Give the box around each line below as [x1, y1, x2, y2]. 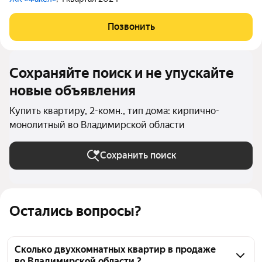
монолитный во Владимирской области [9, 119, 185, 130]
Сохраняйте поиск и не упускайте [9, 65, 234, 81]
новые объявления [9, 82, 136, 99]
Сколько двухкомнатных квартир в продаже [15, 244, 216, 255]
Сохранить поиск [99, 150, 177, 161]
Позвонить [107, 21, 155, 32]
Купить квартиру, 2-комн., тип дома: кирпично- [9, 105, 219, 116]
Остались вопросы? [9, 203, 141, 219]
